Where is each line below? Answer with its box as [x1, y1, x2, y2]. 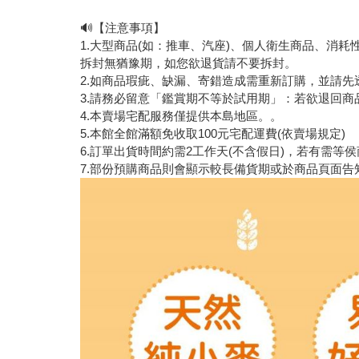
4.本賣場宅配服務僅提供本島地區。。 [80, 109, 283, 123]
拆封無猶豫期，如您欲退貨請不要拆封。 [80, 56, 297, 71]
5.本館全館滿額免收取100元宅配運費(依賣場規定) [80, 127, 346, 141]
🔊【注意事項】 [80, 21, 166, 35]
